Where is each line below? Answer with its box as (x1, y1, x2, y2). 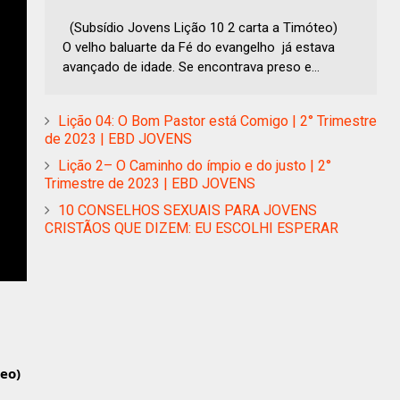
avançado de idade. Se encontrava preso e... (62, 59, 320, 76)
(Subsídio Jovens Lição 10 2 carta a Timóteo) (62, 20, 359, 37)
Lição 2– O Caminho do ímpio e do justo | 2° (58, 157, 331, 175)
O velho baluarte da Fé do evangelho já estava (62, 39, 335, 56)
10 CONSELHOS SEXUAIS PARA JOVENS (58, 202, 317, 220)
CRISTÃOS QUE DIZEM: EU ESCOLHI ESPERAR (45, 220, 338, 237)
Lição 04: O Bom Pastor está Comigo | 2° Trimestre (58, 112, 377, 130)
